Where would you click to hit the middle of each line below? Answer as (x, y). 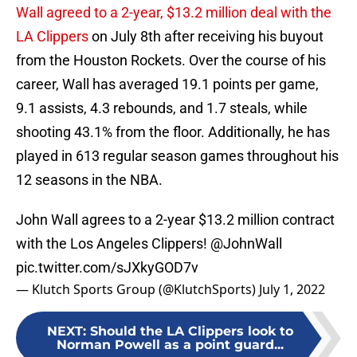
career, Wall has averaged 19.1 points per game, (167, 84)
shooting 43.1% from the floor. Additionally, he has (173, 132)
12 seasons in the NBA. (89, 180)
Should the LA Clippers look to (191, 331)
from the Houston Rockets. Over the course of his (171, 61)
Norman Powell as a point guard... (170, 345)
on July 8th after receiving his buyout (206, 37)
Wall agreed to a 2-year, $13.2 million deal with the (174, 13)
